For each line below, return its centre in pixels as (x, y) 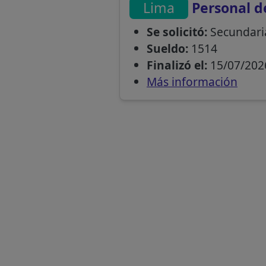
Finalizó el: (177, 65)
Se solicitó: (177, 31)
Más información (192, 81)
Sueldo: (167, 48)
